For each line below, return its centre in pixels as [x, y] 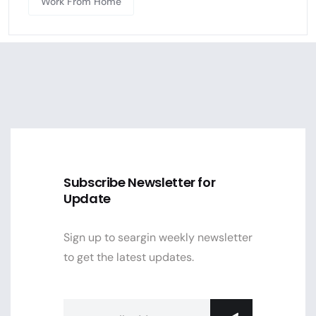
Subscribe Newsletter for [140, 182]
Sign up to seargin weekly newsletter [158, 237]
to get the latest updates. [129, 257]
